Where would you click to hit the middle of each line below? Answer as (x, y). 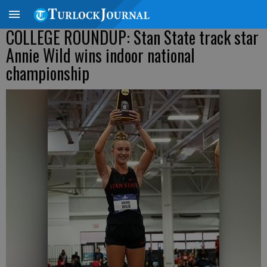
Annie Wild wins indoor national (100, 55)
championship (48, 73)
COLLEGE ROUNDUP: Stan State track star (132, 37)
